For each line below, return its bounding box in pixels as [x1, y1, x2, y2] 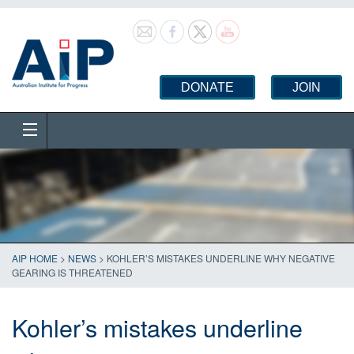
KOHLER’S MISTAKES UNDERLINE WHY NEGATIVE [107, 251, 335, 265]
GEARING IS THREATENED [12, 265, 133, 279]
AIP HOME [12, 251, 58, 265]
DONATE [181, 81, 234, 94]
